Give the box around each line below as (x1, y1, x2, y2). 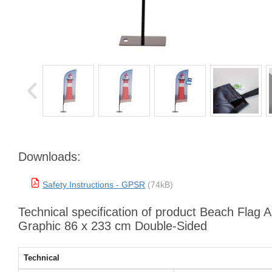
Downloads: (18, 150, 81, 163)
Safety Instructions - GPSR (42, 180, 145, 189)
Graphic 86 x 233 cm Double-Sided (18, 219, 207, 233)
